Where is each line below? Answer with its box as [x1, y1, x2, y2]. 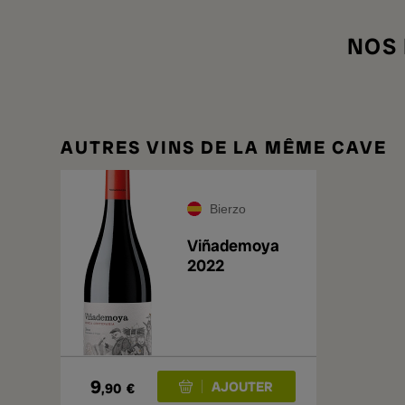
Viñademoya [187, 235, 279, 256]
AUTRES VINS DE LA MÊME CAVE [61, 136, 387, 159]
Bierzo [210, 202, 246, 216]
